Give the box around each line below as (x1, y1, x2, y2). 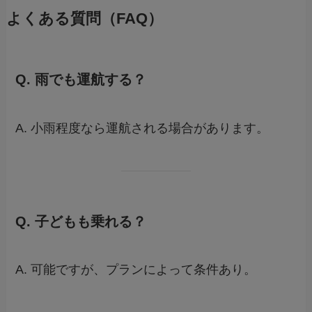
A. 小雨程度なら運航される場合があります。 (15, 120, 270, 135)
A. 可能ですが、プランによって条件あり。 (15, 263, 257, 277)
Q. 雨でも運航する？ (15, 72, 147, 88)
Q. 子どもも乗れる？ (15, 213, 147, 229)
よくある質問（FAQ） (6, 10, 163, 28)
